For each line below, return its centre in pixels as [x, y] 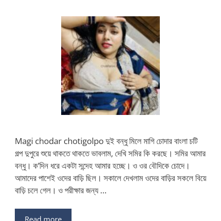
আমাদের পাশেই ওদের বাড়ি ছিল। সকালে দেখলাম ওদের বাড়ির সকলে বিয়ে [110, 178]
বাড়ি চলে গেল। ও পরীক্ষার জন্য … [61, 190]
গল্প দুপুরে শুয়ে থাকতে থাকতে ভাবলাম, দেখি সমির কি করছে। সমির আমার [110, 153]
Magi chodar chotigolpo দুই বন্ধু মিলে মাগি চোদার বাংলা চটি [106, 141]
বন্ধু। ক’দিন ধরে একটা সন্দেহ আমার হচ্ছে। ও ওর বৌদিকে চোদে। [102, 165]
